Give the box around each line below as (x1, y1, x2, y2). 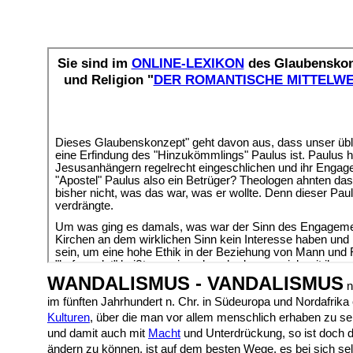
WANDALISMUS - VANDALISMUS (47, 273, 344, 294)
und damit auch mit (47, 327, 148, 340)
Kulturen (47, 311, 90, 324)
